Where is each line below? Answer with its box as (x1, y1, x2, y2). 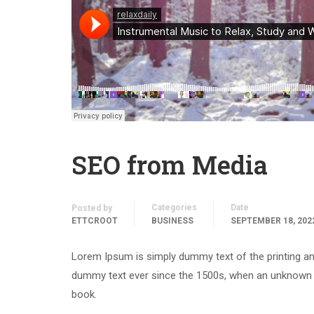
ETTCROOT (71, 216, 118, 226)
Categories (151, 203, 197, 212)
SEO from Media (71, 148, 268, 182)
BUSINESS (151, 216, 193, 226)
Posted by (71, 203, 112, 213)
